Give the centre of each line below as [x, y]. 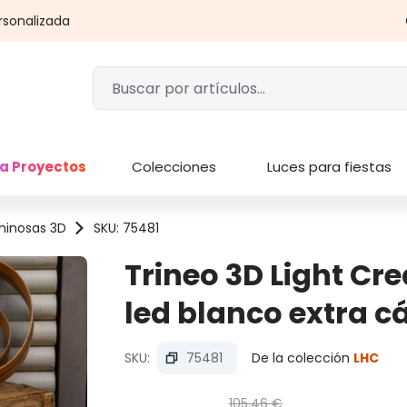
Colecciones [174, 166]
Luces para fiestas [329, 166]
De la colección [302, 357]
